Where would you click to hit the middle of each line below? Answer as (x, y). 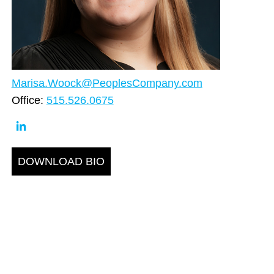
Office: (29, 101)
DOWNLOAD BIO (61, 162)
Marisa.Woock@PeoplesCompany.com (107, 83)
